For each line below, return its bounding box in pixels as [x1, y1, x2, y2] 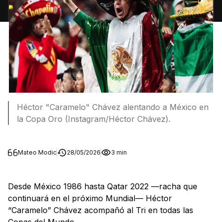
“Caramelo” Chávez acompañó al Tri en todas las [8, 205, 193, 215]
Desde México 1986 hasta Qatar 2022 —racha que [8, 181, 197, 191]
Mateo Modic [18, 148, 56, 156]
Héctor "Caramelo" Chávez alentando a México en [17, 102, 209, 112]
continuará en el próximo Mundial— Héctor [8, 193, 172, 203]
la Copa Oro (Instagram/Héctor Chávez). [17, 113, 170, 124]
